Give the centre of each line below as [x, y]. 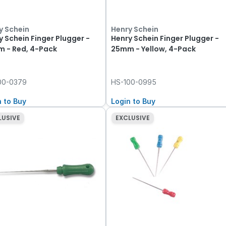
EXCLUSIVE [132, 118]
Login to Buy [133, 101]
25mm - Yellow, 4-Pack [154, 49]
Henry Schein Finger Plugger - [165, 39]
